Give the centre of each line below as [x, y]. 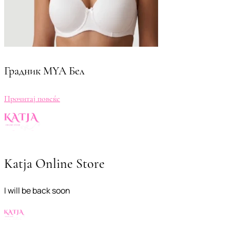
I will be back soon [37, 191]
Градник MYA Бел [44, 71]
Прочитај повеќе [32, 99]
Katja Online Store [54, 164]
